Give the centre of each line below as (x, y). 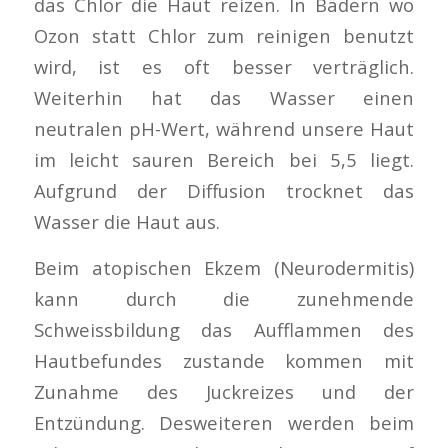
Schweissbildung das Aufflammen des (224, 330)
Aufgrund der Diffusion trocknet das (224, 190)
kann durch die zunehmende (224, 299)
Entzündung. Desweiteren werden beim (224, 423)
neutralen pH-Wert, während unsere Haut (224, 128)
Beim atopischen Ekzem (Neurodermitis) (224, 268)
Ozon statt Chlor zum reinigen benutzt (224, 35)
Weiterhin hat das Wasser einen (224, 97)
